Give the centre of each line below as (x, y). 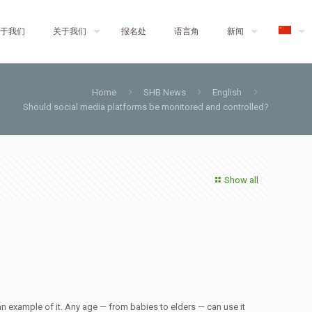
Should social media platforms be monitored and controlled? (146, 107)
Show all (241, 180)
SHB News (164, 92)
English (227, 92)
